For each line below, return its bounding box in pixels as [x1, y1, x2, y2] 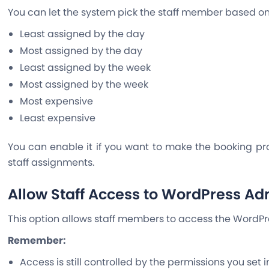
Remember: [7, 234, 68, 248]
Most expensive [19, 94, 95, 108]
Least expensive [19, 110, 98, 125]
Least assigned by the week [19, 60, 153, 74]
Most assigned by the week [19, 77, 151, 91]
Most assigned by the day [19, 43, 145, 58]
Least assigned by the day [19, 26, 145, 41]
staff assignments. [7, 156, 94, 170]
